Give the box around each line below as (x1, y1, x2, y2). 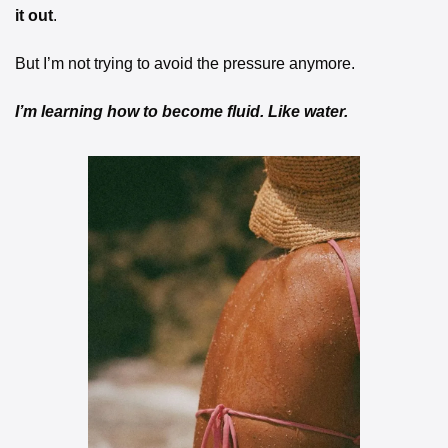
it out (15, 7, 53, 25)
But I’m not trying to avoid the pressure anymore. (15, 55, 355, 73)
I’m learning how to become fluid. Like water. (15, 103, 348, 121)
